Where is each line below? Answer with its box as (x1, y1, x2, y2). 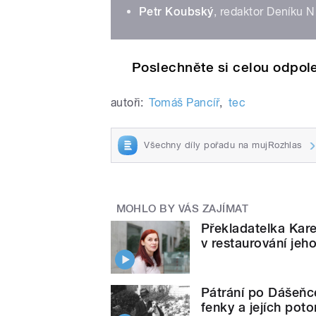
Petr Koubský (139, 4, 214, 18)
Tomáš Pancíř (149, 95, 220, 109)
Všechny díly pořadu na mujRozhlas (144, 139, 303, 150)
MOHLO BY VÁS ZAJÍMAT (116, 202, 249, 215)
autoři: (111, 95, 144, 109)
